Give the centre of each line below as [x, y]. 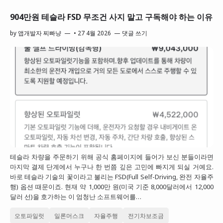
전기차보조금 [146, 215]
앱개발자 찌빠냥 [39, 33]
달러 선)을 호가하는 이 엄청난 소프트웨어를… [75, 197]
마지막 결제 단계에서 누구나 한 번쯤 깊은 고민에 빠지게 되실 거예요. [111, 167]
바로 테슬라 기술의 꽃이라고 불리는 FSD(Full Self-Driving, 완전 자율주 [111, 177]
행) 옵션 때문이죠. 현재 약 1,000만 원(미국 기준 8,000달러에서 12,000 [111, 187]
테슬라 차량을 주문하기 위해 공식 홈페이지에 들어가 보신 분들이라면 [111, 157]
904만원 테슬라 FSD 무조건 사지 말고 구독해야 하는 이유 [111, 17]
